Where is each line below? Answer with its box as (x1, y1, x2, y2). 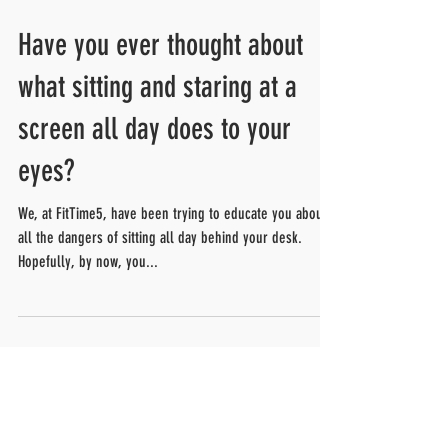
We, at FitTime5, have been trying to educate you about (18, 324, 327, 343)
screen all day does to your (18, 231, 291, 267)
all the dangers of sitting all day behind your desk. (18, 348, 302, 367)
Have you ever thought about (18, 147, 303, 183)
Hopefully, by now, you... (18, 372, 158, 391)
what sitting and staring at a (18, 189, 297, 225)
